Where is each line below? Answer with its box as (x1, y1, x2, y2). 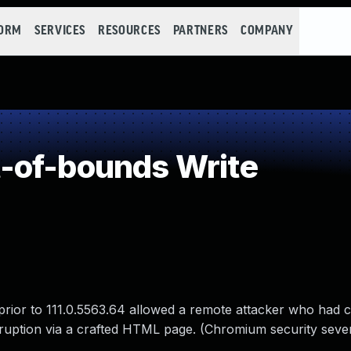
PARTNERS (172, 24, 228, 38)
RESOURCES (98, 24, 161, 38)
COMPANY (240, 24, 294, 38)
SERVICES (34, 24, 86, 38)
